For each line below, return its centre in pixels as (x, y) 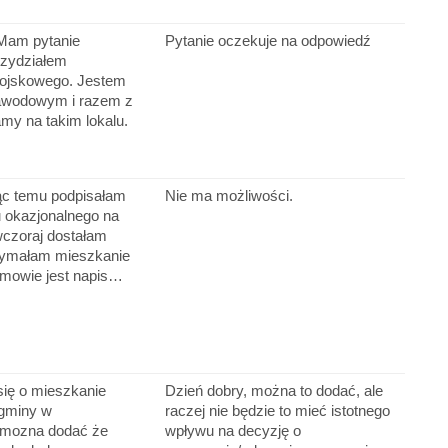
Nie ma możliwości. (228, 196)
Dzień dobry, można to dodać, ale (273, 391)
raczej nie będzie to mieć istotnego (277, 411)
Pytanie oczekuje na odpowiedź (267, 41)
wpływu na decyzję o (232, 431)
